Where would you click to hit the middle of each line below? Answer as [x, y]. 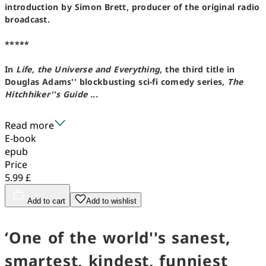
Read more [29, 125]
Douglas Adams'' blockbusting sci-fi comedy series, [116, 81]
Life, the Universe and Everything [88, 69]
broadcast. [28, 19]
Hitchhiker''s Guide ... [51, 94]
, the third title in [197, 69]
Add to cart [46, 201]
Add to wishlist [111, 201]
